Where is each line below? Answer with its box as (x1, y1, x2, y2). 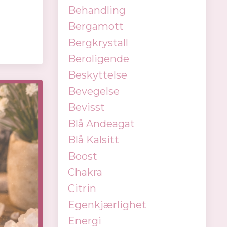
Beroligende (67, 53, 129, 65)
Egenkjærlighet (67, 199, 146, 211)
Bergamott (67, 20, 124, 32)
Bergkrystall (67, 36, 128, 49)
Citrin (67, 182, 96, 195)
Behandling (67, 4, 126, 16)
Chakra (67, 166, 102, 178)
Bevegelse (67, 85, 120, 97)
